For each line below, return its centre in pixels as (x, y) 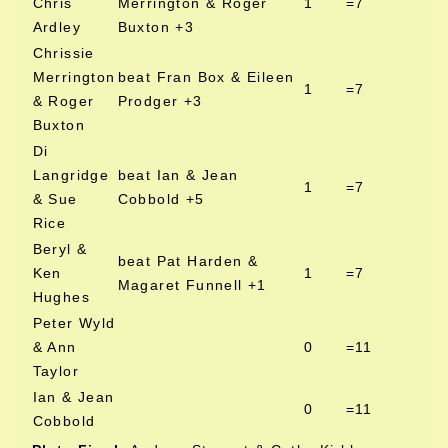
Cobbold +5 (161, 199)
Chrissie (63, 53)
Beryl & (60, 249)
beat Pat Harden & (188, 261)
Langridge (71, 175)
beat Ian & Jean (178, 175)
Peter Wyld (74, 323)
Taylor (55, 371)
